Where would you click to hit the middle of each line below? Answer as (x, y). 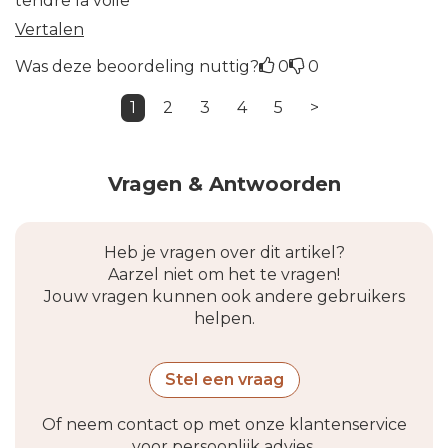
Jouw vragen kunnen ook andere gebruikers (224, 296)
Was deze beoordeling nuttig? (137, 66)
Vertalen (49, 29)
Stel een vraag (224, 379)
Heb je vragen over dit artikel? (224, 252)
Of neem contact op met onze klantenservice (224, 424)
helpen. (224, 318)
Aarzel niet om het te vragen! (224, 274)
